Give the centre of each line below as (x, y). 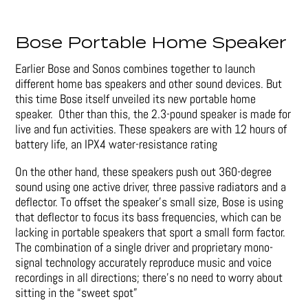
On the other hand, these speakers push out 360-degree (144, 171)
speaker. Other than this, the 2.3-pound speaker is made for (153, 113)
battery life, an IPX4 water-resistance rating (117, 144)
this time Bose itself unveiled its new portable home (136, 98)
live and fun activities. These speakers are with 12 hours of (151, 129)
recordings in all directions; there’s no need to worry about (149, 277)
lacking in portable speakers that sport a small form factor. (151, 232)
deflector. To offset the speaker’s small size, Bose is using (150, 201)
